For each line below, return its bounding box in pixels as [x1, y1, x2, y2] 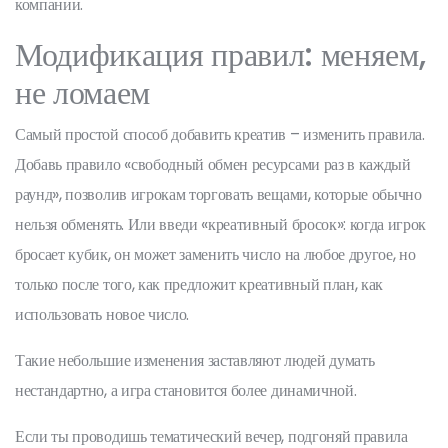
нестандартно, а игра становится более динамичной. [15, 379, 357, 402]
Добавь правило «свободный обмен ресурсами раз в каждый [15, 153, 411, 176]
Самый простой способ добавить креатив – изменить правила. [15, 123, 425, 146]
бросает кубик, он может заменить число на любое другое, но [15, 243, 416, 266]
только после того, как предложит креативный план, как [15, 273, 384, 296]
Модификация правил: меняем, [15, 32, 426, 77]
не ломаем [15, 70, 151, 115]
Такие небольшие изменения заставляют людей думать [15, 349, 375, 372]
